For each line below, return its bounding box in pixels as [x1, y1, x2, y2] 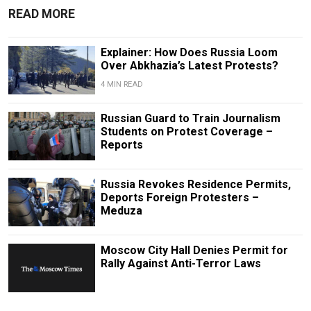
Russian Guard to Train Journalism [100, 111, 280, 125]
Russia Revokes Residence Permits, [100, 178, 291, 192]
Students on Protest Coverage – [100, 124, 273, 138]
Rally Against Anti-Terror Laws [100, 257, 261, 271]
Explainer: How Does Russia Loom [100, 45, 278, 59]
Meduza [100, 204, 142, 218]
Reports [100, 137, 143, 151]
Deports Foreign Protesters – [100, 191, 259, 205]
